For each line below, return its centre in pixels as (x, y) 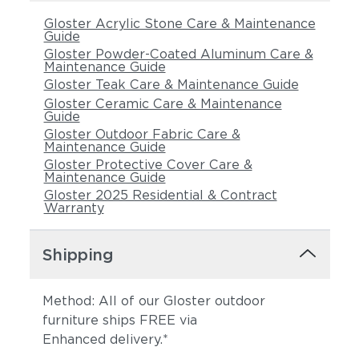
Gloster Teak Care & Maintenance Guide (171, 85)
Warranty (74, 208)
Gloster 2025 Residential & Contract (160, 195)
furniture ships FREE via (119, 320)
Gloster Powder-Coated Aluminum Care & (178, 54)
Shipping (78, 255)
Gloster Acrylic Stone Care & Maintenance (179, 24)
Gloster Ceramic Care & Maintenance (163, 104)
